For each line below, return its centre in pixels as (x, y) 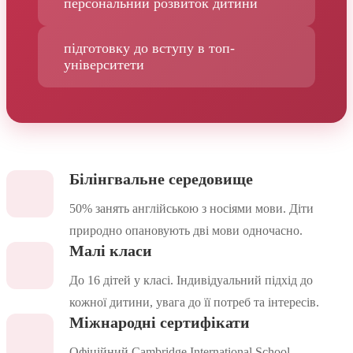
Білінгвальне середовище (161, 179)
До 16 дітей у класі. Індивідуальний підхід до (191, 281)
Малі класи (111, 251)
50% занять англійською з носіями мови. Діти (191, 209)
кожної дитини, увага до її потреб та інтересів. (194, 303)
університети (104, 65)
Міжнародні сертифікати (160, 323)
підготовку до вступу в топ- (149, 48)
